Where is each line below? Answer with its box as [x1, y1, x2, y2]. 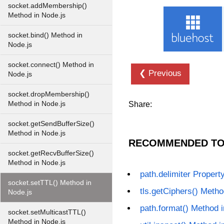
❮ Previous [139, 68, 181, 78]
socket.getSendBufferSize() [8, 120, 94, 127]
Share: [128, 100, 152, 108]
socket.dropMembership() [8, 90, 89, 98]
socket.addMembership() [8, 2, 87, 9]
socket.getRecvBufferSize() [8, 149, 94, 157]
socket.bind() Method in [8, 31, 82, 39]
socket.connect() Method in [8, 61, 94, 68]
